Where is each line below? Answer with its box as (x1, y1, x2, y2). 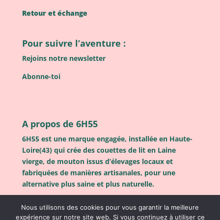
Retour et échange (22, 8, 87, 18)
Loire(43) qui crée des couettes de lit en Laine (22, 145, 176, 155)
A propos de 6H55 (22, 117, 98, 130)
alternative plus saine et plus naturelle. (22, 179, 154, 189)
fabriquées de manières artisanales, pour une (22, 167, 175, 177)
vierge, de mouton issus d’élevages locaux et (22, 156, 173, 166)
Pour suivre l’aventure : (22, 37, 126, 50)
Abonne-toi (22, 72, 60, 82)
